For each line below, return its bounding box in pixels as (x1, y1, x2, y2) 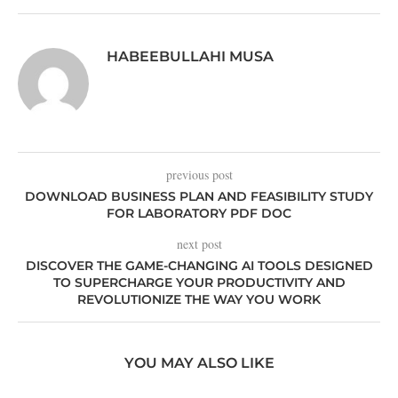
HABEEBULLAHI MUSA (107, 48, 274, 65)
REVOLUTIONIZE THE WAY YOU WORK (77, 291, 321, 307)
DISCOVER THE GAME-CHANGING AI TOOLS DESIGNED (25, 258, 373, 274)
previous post (165, 166, 233, 183)
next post (176, 235, 222, 252)
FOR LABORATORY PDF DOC (107, 205, 291, 221)
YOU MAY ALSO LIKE (123, 354, 275, 371)
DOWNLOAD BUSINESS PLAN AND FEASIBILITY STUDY (25, 188, 373, 204)
